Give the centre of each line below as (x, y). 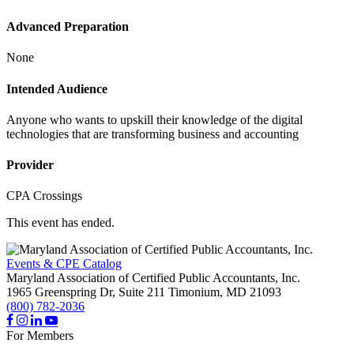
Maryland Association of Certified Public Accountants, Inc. (153, 278)
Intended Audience (57, 88)
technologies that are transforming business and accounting (153, 134)
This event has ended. (60, 223)
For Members (40, 336)
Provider (30, 165)
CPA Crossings (44, 196)
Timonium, (196, 292)
